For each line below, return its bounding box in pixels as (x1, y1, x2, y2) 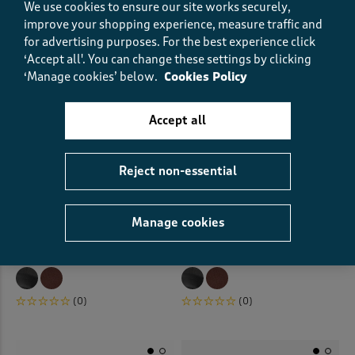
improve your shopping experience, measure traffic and (24, 17, 323, 32)
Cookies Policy (164, 69, 247, 85)
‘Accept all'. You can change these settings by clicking (24, 52, 311, 67)
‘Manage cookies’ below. (24, 69, 160, 84)
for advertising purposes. (24, 34, 162, 49)
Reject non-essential (118, 164, 237, 178)
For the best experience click (162, 34, 315, 49)
